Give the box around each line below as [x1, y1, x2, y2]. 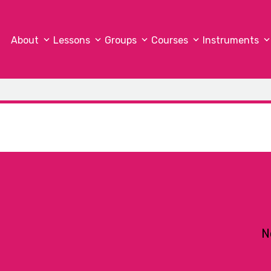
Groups [104, 34, 139, 46]
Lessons [53, 34, 93, 46]
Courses [151, 34, 191, 46]
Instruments [202, 34, 261, 46]
